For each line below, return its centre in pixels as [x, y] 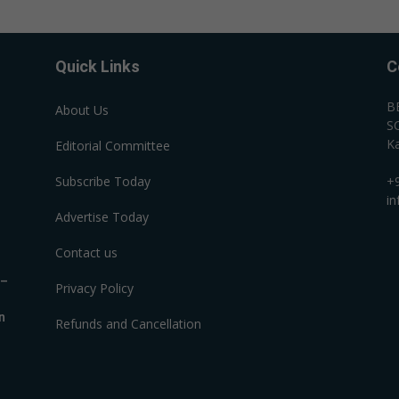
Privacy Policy [94, 288]
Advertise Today [102, 217]
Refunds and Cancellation [128, 324]
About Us [82, 110]
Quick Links [98, 66]
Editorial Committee [113, 146]
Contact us [86, 252]
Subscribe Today [103, 181]
